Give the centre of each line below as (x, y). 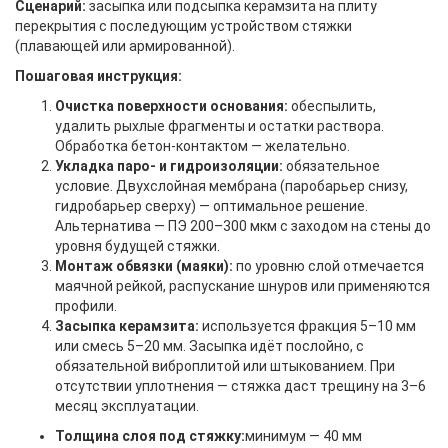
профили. (86, 306)
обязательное (331, 166)
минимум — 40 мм (303, 436)
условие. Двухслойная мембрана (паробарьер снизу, (231, 186)
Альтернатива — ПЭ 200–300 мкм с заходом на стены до (243, 226)
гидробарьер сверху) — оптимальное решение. (211, 206)
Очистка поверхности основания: (171, 106)
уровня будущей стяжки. (137, 246)
